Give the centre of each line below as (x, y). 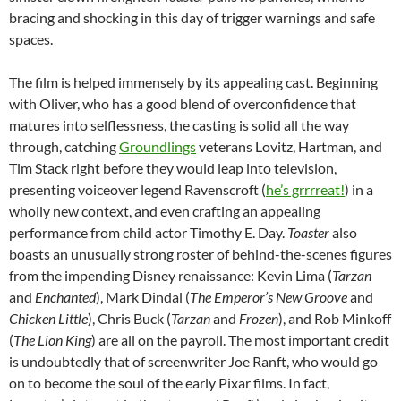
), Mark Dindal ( (143, 296)
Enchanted (65, 296)
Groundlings (158, 146)
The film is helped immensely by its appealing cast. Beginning (193, 81)
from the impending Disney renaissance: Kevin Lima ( (171, 275)
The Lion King (52, 339)
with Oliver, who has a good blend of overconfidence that (183, 103)
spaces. (31, 38)
